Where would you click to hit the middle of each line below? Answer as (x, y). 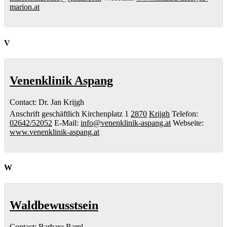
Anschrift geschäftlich (45, 113)
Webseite (187, 123)
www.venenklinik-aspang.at (54, 132)
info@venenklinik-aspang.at (126, 123)
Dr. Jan (50, 102)
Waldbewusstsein (54, 205)
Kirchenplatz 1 (105, 113)
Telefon (184, 113)
